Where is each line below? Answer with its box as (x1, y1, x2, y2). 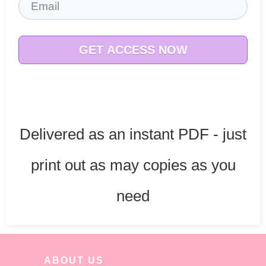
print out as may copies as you (30, 156, 236, 174)
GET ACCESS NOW (78, 43, 188, 56)
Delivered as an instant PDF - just (20, 125, 246, 143)
